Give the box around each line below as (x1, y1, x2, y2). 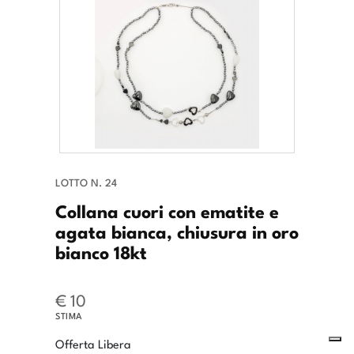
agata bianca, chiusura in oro (55, 217, 299, 245)
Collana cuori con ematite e (55, 197, 279, 224)
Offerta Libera (55, 335, 131, 352)
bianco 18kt (55, 238, 147, 265)
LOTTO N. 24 (55, 175, 117, 190)
